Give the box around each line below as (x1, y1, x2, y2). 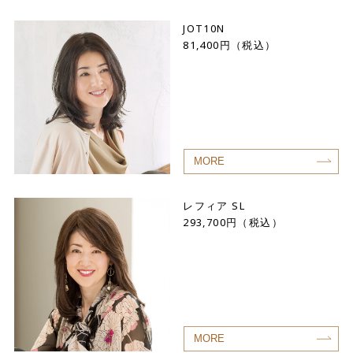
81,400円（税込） (183, 38, 277, 53)
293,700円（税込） (183, 215, 284, 230)
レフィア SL (183, 199, 246, 214)
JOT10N (183, 21, 225, 36)
